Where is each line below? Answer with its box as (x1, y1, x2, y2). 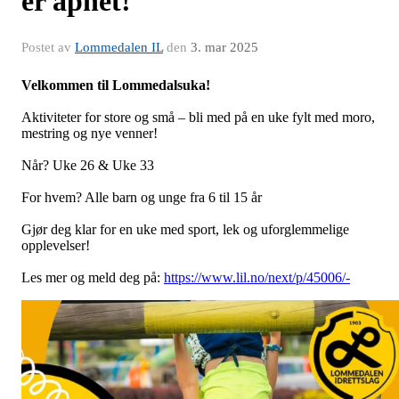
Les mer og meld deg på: (21, 270, 164, 286)
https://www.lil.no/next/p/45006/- (164, 270, 350, 286)
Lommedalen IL (75, 40, 163, 55)
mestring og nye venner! (21, 126, 161, 142)
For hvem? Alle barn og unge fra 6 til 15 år (21, 190, 262, 206)
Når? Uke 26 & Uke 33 (21, 158, 154, 174)
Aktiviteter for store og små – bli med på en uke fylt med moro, (21, 110, 375, 126)
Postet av (21, 40, 75, 55)
